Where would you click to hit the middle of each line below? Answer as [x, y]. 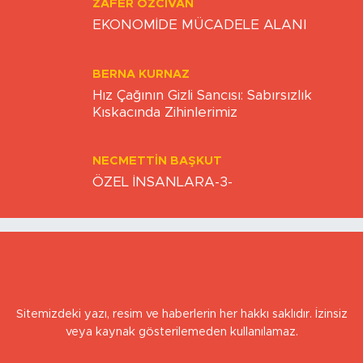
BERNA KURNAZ [141, 99]
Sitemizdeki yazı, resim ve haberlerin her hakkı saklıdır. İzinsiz [181, 344]
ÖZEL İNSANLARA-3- [162, 207]
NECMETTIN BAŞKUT [157, 186]
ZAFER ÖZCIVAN [143, 28]
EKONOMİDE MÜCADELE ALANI [199, 49]
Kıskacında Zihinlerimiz [165, 137]
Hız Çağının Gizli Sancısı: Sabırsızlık [202, 120]
